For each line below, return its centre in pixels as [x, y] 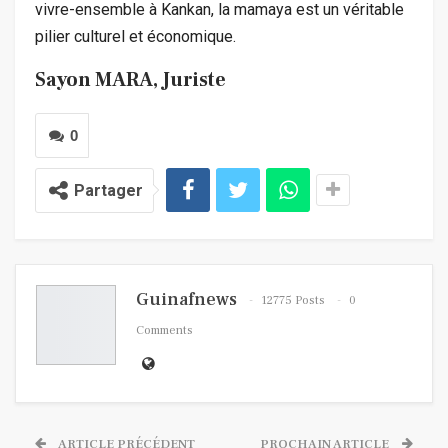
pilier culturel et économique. [135, 36]
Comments [164, 330]
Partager [108, 190]
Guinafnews [186, 299]
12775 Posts [293, 300]
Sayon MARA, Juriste [130, 79]
